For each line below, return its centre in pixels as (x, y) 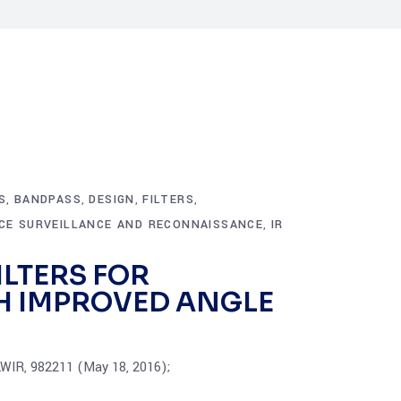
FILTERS (169, 200)
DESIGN (112, 200)
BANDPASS (48, 200)
